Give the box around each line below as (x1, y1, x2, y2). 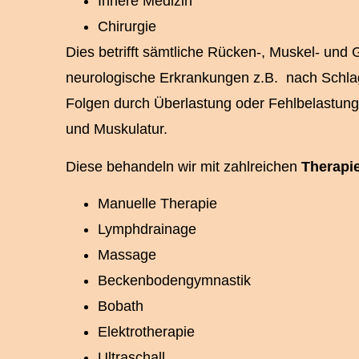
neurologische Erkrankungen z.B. (66, 70, 278, 87)
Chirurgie (98, 18, 156, 35)
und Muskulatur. (66, 121, 167, 138)
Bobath (98, 297, 143, 314)
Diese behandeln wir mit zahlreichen (66, 158, 301, 175)
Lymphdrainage (98, 220, 196, 237)
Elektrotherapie (98, 323, 195, 340)
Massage (98, 246, 156, 263)
